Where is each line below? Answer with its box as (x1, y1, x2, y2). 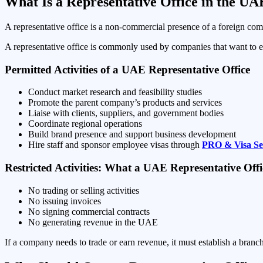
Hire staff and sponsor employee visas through (28, 140, 202, 150)
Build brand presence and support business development (28, 129, 236, 140)
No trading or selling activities (28, 185, 139, 195)
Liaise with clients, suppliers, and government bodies (28, 108, 224, 119)
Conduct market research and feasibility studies (28, 87, 202, 97)
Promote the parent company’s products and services (28, 97, 222, 108)
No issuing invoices (28, 195, 101, 206)
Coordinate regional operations (28, 119, 142, 129)
